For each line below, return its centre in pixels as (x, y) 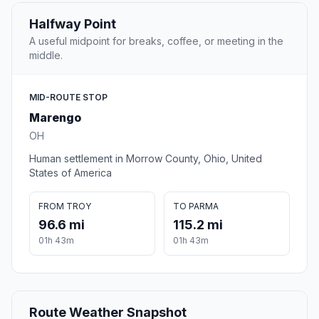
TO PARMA (196, 206)
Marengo (55, 118)
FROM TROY (65, 206)
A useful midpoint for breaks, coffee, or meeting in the (156, 41)
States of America (70, 173)
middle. (46, 56)
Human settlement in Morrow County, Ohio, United (146, 159)
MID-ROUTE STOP (68, 98)
